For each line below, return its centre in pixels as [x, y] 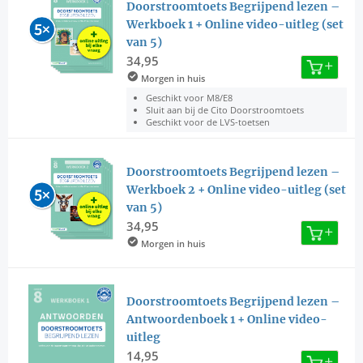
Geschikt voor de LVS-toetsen [207, 122]
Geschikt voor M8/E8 [189, 98]
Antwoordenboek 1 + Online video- [226, 320]
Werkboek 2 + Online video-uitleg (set [236, 190]
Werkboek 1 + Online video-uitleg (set [235, 24]
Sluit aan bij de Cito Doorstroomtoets [224, 110]
